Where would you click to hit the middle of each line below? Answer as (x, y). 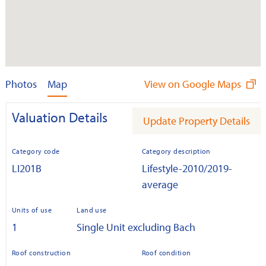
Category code (36, 151)
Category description (176, 151)
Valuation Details (60, 118)
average (160, 185)
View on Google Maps (194, 84)
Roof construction (42, 253)
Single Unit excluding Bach (136, 227)
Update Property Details (197, 121)
